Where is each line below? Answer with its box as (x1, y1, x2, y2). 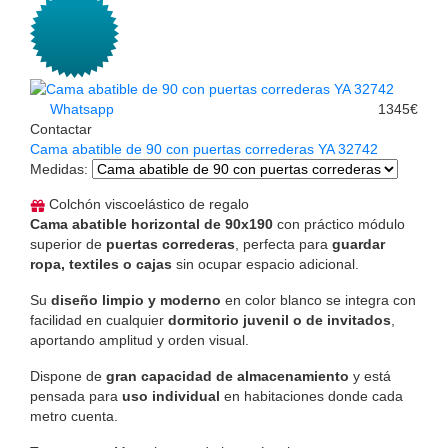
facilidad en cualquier (30, 312, 168, 329)
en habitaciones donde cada (220, 388, 403, 405)
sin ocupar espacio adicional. (172, 256, 359, 273)
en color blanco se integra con (221, 292, 416, 309)
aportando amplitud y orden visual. (30, 332, 249, 349)
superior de (30, 236, 106, 253)
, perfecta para (235, 236, 332, 253)
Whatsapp (46, 101, 114, 118)
